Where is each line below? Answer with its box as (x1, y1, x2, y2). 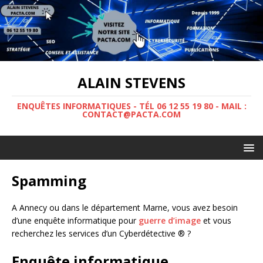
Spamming (12, 170, 86, 190)
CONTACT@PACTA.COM (82, 108, 181, 120)
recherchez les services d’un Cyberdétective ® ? (12, 227, 191, 239)
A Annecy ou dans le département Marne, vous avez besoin (12, 201, 238, 213)
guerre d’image (139, 214, 201, 226)
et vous (201, 214, 231, 226)
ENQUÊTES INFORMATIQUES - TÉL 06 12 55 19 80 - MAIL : (16, 100, 247, 112)
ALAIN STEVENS (77, 72, 186, 92)
